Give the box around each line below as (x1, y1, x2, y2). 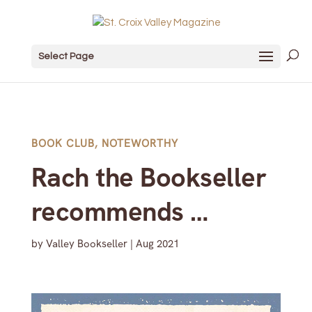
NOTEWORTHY (101, 136, 178, 150)
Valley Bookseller (45, 237, 127, 251)
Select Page (38, 51, 94, 61)
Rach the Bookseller (31, 160, 267, 195)
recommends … (31, 194, 208, 229)
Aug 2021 (135, 237, 179, 251)
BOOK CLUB (31, 136, 95, 150)
